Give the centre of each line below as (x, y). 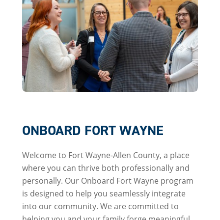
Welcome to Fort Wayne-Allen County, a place (106, 155)
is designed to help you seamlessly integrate (104, 193)
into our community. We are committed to (100, 206)
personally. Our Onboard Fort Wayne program (108, 180)
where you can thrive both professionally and (106, 167)
